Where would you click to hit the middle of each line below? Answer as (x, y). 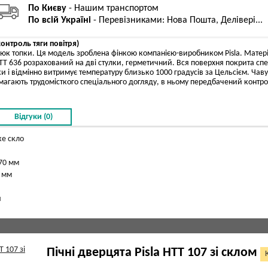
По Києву (47, 8)
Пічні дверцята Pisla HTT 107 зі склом (152, 253)
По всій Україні (60, 20)
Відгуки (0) (33, 117)
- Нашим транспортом (112, 8)
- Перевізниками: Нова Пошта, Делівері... (177, 20)
